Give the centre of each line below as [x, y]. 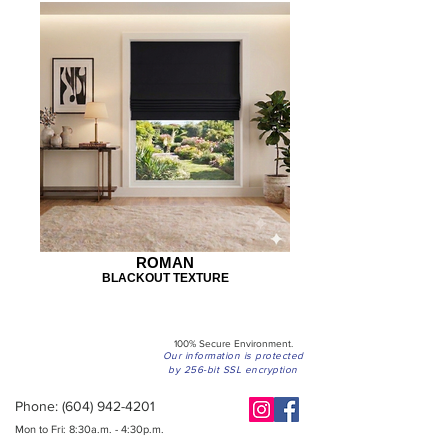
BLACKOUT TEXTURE [165, 277]
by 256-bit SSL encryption [233, 369]
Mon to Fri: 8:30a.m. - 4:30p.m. [91, 428]
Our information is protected [233, 355]
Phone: [38, 405]
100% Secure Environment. [233, 343]
